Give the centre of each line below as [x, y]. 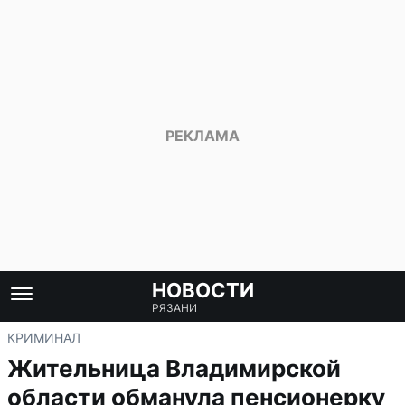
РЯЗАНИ [174, 308]
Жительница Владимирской [174, 368]
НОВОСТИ [202, 290]
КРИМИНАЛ [44, 338]
